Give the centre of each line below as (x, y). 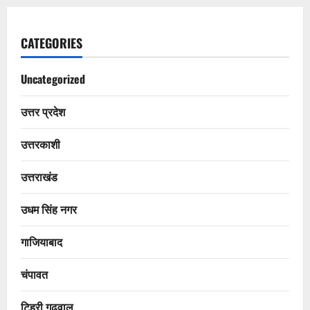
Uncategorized (53, 79)
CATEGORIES (52, 43)
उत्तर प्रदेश (43, 112)
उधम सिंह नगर (49, 209)
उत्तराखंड (39, 177)
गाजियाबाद (42, 242)
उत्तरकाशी (40, 144)
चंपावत (34, 274)
